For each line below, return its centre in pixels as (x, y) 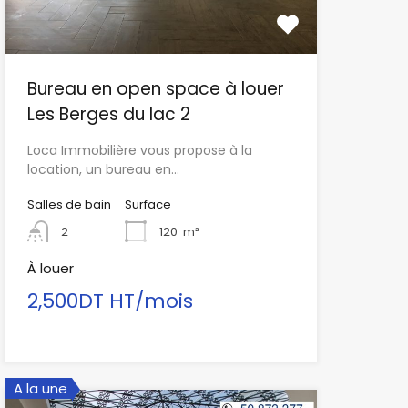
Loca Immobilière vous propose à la (139, 151)
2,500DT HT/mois (110, 301)
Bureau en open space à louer (155, 89)
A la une (40, 389)
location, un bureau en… (103, 170)
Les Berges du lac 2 (108, 115)
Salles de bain (69, 205)
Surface (148, 205)
